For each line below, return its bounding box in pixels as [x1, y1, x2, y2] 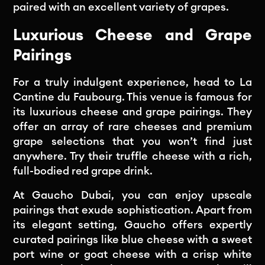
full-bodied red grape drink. [13, 165, 153, 176]
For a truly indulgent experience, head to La [13, 76, 252, 88]
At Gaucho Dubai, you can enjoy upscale [13, 189, 252, 201]
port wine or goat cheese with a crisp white [13, 248, 252, 260]
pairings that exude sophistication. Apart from [13, 204, 252, 215]
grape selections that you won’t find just [13, 135, 252, 147]
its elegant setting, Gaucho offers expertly [13, 219, 252, 230]
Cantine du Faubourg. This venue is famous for [13, 91, 252, 102]
